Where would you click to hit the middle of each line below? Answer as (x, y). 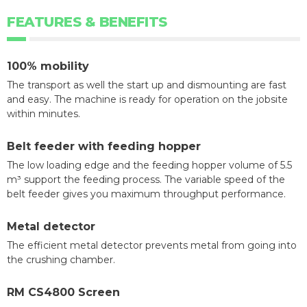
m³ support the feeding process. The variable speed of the (146, 179)
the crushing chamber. (61, 259)
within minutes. (44, 113)
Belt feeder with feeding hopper (104, 146)
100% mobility (48, 66)
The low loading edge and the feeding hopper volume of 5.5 (149, 165)
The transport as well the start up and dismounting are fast (147, 85)
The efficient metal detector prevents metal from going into (152, 245)
